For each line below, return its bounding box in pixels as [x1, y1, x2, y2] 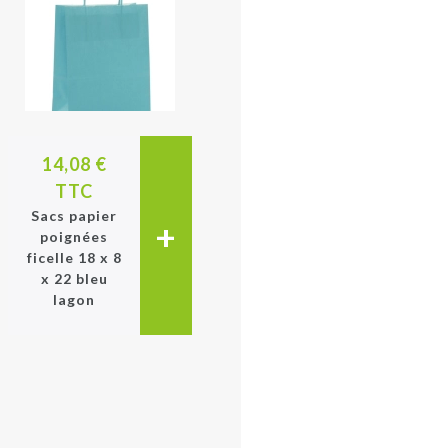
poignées [40, 228, 108, 245]
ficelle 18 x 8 [26, 249, 122, 266]
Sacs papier [31, 207, 117, 224]
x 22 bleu [40, 270, 108, 287]
